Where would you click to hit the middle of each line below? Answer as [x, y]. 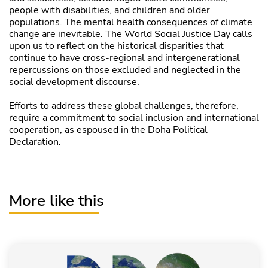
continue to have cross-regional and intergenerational [124, 58]
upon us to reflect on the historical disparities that [116, 46]
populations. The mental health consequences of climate [131, 22]
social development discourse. [74, 82]
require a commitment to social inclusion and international [134, 118]
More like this [57, 201]
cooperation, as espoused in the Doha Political [108, 130]
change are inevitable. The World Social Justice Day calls [131, 34]
